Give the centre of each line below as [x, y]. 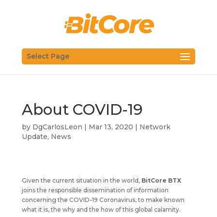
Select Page [48, 56]
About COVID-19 [82, 109]
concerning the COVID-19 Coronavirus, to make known [103, 200]
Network [155, 127]
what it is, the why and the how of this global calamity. [101, 209]
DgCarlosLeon [57, 127]
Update [34, 136]
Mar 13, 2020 [111, 127]
